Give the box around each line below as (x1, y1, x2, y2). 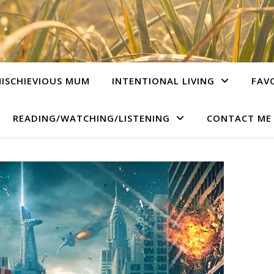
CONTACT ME (206, 112, 272, 124)
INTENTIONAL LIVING (111, 75, 215, 87)
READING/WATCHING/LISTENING (12, 112, 170, 124)
